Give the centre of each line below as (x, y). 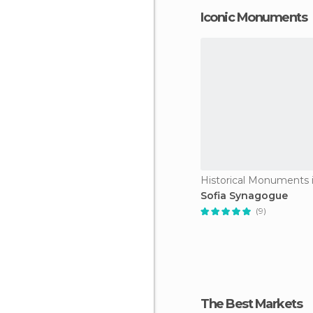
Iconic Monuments (254, 17)
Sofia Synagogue (244, 196)
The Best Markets (251, 304)
